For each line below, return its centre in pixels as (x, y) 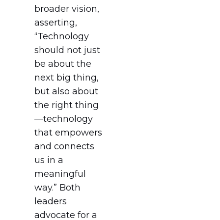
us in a (49, 160)
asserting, (56, 22)
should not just (67, 50)
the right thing (67, 105)
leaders (51, 201)
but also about (66, 91)
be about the (63, 64)
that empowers (68, 132)
